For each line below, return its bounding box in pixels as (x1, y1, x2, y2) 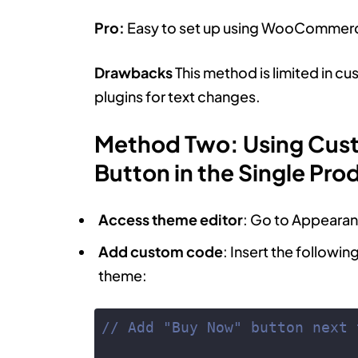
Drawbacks (94, 62, 173, 82)
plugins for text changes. (94, 86, 261, 105)
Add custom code (97, 241, 223, 261)
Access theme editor (97, 209, 243, 229)
